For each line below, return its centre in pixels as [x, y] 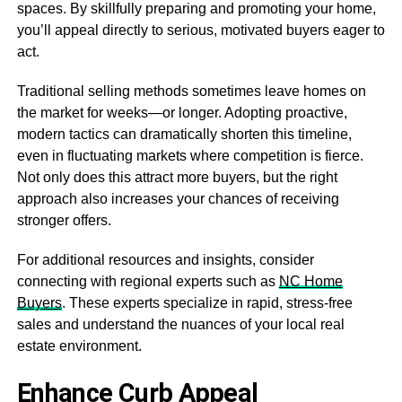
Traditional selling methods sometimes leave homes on [191, 91]
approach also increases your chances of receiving [178, 198]
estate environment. [79, 345]
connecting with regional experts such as [148, 281]
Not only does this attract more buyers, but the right [177, 177]
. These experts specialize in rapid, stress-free [207, 302]
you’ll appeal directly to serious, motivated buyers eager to [201, 30]
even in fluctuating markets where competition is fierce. [190, 155]
